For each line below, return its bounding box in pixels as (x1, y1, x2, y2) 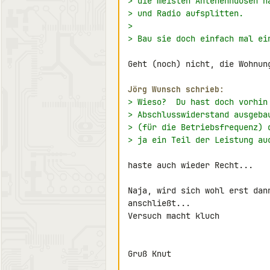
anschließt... (128, 198, 190, 209)
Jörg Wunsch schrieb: (128, 84, 224, 95)
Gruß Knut (128, 248, 171, 259)
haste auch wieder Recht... (128, 160, 253, 171)
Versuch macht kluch (128, 210, 219, 221)
